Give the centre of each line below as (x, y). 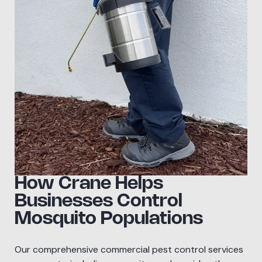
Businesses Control (99, 201)
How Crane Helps (89, 184)
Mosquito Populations (109, 219)
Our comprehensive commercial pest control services (129, 249)
